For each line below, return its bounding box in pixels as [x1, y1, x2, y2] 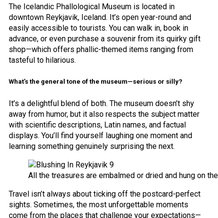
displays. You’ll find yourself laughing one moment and [9, 130, 192, 140]
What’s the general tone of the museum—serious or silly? [9, 78, 182, 86]
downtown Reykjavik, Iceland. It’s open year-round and [9, 13, 191, 22]
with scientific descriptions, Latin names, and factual [9, 120, 186, 129]
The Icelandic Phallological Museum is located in [9, 2, 175, 12]
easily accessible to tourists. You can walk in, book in [9, 23, 188, 33]
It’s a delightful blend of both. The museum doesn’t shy [9, 98, 194, 108]
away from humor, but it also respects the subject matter [9, 109, 200, 119]
